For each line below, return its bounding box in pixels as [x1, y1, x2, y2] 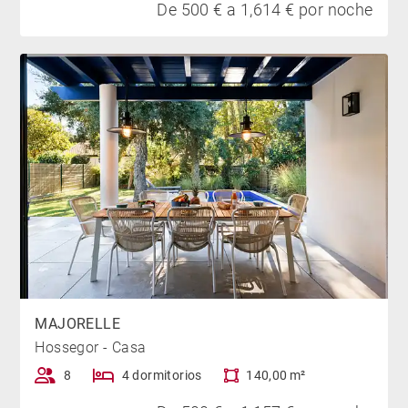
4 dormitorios [121, 368, 202, 383]
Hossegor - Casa [35, 339, 147, 357]
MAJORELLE [35, 315, 121, 333]
